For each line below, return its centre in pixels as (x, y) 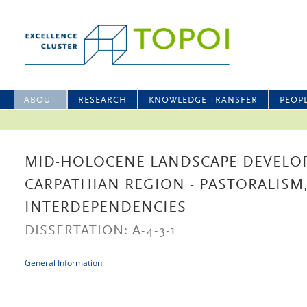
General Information (63, 263)
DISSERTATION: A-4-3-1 (100, 231)
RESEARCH (102, 100)
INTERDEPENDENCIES (106, 208)
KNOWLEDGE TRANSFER (203, 100)
